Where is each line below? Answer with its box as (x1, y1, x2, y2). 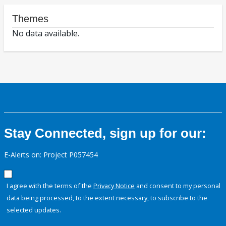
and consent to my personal (135, 181, 220, 191)
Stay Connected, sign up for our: (4, 126, 206, 141)
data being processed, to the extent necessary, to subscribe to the (7, 193, 207, 203)
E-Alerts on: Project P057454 (4, 150, 98, 160)
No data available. (12, 28, 79, 39)
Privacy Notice (93, 181, 135, 191)
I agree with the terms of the (7, 181, 93, 191)
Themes (12, 13, 48, 25)
